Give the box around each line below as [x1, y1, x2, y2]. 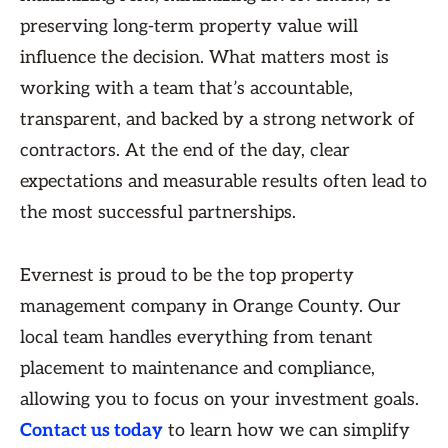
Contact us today [20, 420, 163, 441]
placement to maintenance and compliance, [20, 358, 375, 379]
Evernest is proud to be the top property [20, 265, 354, 286]
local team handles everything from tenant [20, 327, 373, 348]
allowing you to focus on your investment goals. [20, 389, 419, 410]
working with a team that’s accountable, [20, 78, 353, 99]
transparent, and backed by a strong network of [20, 109, 415, 130]
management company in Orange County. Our [20, 296, 401, 317]
